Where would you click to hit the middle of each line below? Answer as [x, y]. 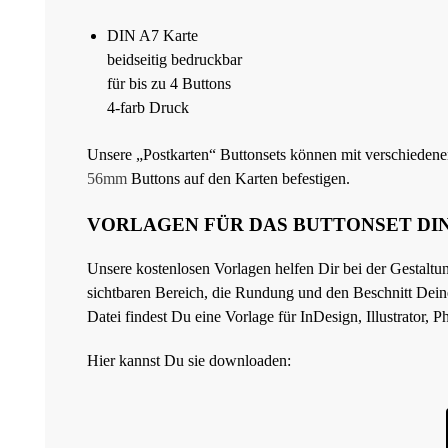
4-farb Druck [148, 108]
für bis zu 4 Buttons [169, 84]
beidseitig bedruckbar [174, 60]
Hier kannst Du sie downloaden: [189, 360]
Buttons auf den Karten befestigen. [238, 179]
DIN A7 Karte [152, 36]
